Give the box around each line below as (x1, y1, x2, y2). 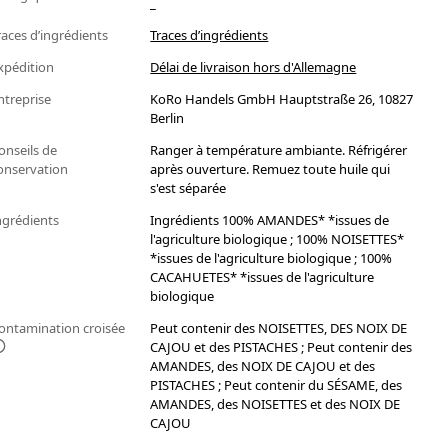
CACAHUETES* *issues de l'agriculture (150, 268, 375, 287)
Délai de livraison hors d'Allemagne (150, 58, 357, 77)
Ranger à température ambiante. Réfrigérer (150, 141, 408, 160)
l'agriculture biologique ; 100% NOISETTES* (150, 230, 405, 249)
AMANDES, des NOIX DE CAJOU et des (150, 357, 376, 376)
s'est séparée (150, 179, 227, 198)
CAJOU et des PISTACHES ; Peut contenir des (150, 338, 413, 357)
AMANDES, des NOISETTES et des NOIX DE (150, 395, 401, 414)
